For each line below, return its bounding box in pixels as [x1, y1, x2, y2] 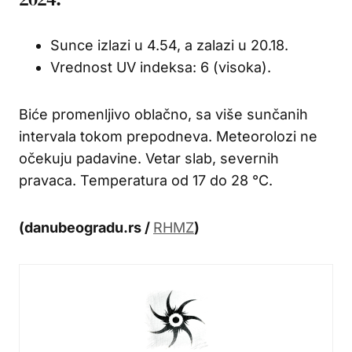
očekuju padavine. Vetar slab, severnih [19, 149, 279, 167]
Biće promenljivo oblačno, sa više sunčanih [19, 105, 308, 123]
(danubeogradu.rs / [19, 218, 153, 236]
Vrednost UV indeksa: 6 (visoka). [50, 58, 271, 75]
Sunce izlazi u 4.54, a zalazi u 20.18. [50, 36, 288, 53]
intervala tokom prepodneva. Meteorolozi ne [19, 127, 317, 145]
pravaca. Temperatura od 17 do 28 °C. [19, 171, 273, 189]
